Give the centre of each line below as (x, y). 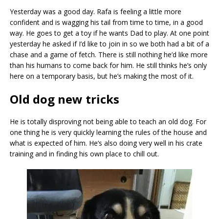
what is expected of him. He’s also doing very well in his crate (106, 143)
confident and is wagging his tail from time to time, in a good (106, 22)
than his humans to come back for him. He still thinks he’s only (108, 65)
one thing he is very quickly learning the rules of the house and (108, 132)
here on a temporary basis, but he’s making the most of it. (102, 76)
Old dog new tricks (65, 99)
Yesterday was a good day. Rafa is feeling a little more (96, 11)
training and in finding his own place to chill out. (84, 153)
